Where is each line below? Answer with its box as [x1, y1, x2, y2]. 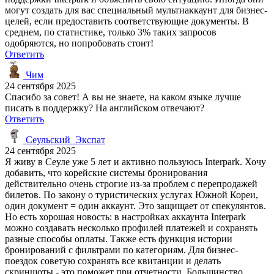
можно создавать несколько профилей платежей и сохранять [5, 222, 257, 233]
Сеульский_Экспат [23, 134, 105, 145]
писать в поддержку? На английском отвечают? [5, 102, 204, 113]
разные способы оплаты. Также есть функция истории [5, 233, 232, 244]
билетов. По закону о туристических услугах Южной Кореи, [5, 189, 258, 200]
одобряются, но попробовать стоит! [5, 37, 154, 48]
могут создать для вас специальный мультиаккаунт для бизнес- [5, 4, 267, 15]
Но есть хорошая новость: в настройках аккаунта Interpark [5, 211, 246, 222]
